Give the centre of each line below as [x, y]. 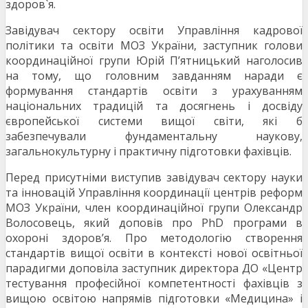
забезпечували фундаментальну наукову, [154, 136]
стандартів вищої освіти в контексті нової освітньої [154, 253]
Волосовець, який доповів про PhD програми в [154, 223]
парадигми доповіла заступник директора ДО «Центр [154, 268]
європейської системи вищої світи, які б [154, 121]
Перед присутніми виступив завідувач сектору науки [154, 178]
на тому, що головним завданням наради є [154, 76]
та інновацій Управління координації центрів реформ [154, 193]
